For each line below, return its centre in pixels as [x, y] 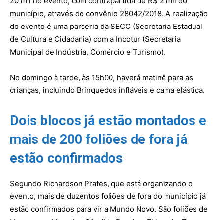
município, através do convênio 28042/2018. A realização [109, 13]
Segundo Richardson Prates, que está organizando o [101, 183]
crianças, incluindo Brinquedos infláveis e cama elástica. [107, 90]
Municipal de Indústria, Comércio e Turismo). [88, 52]
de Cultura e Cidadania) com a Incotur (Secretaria [95, 39]
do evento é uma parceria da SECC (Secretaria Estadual [106, 26]
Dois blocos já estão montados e [108, 121]
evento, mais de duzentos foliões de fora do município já [108, 196]
